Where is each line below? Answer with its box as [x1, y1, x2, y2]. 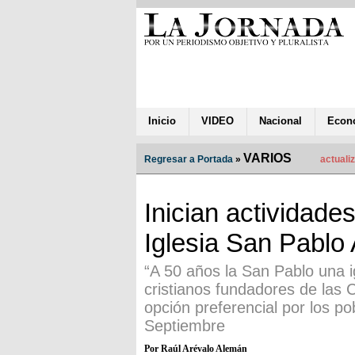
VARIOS [243, 151, 292, 165]
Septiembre [144, 316, 225, 334]
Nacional [259, 114, 302, 127]
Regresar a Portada [144, 153, 233, 165]
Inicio [148, 114, 176, 127]
